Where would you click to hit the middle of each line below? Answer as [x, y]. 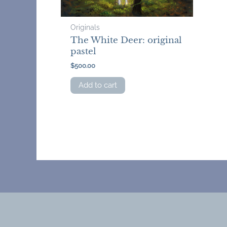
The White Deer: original [126, 41]
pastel [84, 52]
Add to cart [98, 85]
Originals [85, 27]
